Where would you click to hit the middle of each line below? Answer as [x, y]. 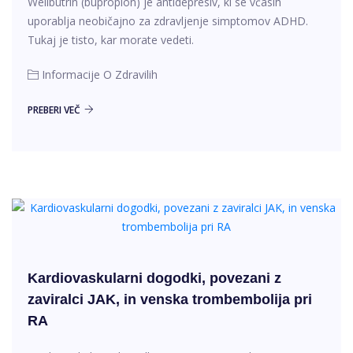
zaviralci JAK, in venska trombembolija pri [170, 299]
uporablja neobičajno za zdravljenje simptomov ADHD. [168, 21]
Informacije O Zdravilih [100, 74]
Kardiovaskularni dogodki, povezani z [154, 278]
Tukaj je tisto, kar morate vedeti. [111, 40]
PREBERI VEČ [54, 110]
